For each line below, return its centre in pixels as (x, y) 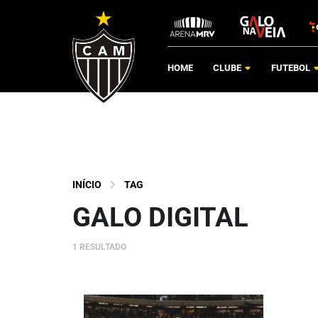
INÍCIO (87, 185)
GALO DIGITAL (160, 217)
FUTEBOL (291, 68)
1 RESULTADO (99, 247)
